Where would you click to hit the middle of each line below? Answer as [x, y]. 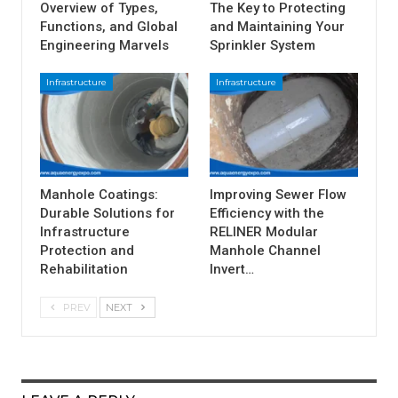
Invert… [232, 270]
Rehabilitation [84, 270]
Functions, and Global [109, 27]
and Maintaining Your [277, 27]
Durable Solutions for [107, 214]
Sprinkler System [263, 46]
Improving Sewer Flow [278, 195]
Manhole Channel [265, 251]
